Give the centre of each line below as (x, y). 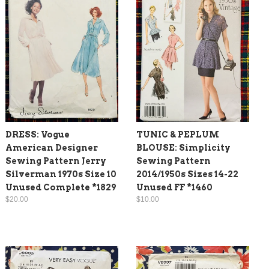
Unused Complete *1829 (61, 188)
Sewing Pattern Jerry (56, 161)
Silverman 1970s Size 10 (61, 174)
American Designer (52, 148)
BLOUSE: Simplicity (183, 148)
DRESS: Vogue (38, 135)
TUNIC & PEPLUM (178, 135)
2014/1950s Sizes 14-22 (187, 174)
